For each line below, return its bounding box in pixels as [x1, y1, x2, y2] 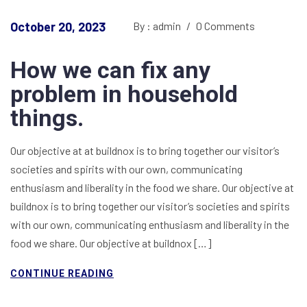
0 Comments [194, 19, 255, 33]
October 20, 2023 [10, 19, 106, 35]
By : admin [133, 19, 183, 33]
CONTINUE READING [10, 268, 114, 280]
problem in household [10, 80, 238, 108]
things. [10, 104, 84, 132]
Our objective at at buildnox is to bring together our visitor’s [10, 144, 280, 158]
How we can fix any [10, 56, 210, 84]
